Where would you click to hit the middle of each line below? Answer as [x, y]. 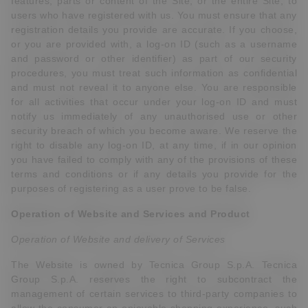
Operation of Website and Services [98, 214]
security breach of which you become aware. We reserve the [154, 131]
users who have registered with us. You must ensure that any [154, 15]
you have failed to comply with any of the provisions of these [154, 159]
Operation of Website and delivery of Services [118, 239]
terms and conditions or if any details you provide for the [154, 174]
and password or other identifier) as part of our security [154, 58]
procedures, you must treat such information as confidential [154, 73]
